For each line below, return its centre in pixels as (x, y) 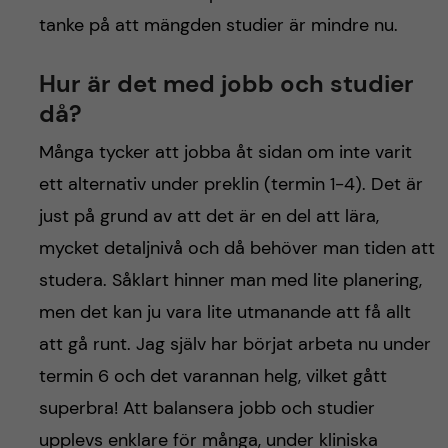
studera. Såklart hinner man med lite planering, (230, 280)
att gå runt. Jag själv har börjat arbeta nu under (234, 344)
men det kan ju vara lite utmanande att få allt (224, 312)
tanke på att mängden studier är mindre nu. (220, 25)
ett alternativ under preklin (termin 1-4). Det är (230, 184)
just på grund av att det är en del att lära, (208, 216)
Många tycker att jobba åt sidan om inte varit (225, 152)
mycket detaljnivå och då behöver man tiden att (236, 248)
